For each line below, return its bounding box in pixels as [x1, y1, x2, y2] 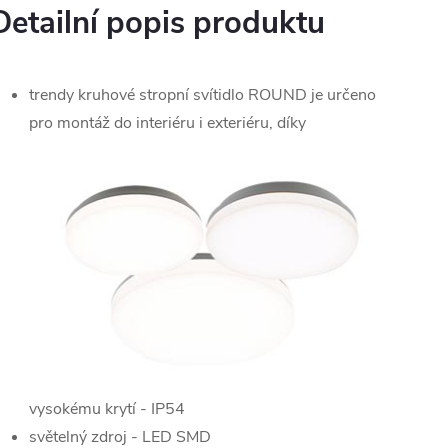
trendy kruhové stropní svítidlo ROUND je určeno [29, 84, 376, 106]
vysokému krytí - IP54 [29, 398, 185, 421]
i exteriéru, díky [195, 112, 306, 134]
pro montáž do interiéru [29, 112, 195, 134]
